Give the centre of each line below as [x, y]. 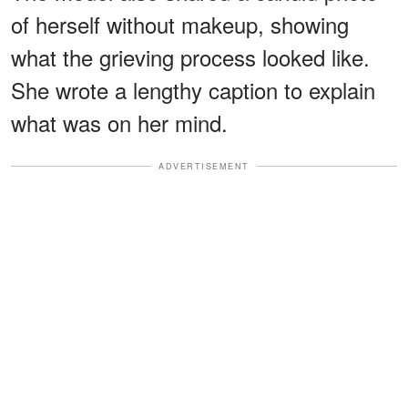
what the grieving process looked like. [190, 56]
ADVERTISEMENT [204, 166]
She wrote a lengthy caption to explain [193, 89]
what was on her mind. [119, 122]
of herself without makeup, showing [180, 24]
